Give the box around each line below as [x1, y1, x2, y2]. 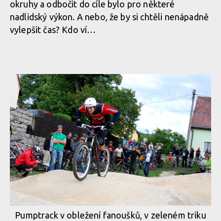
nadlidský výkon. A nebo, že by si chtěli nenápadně [10, 12, 209, 22]
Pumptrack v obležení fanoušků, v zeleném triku [15, 210, 206, 220]
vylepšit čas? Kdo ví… [10, 25, 96, 35]
